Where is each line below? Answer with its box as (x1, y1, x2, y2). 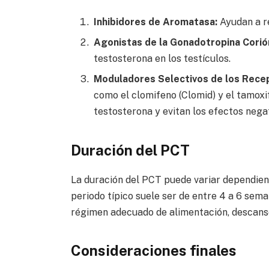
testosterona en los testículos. (93, 53, 231, 65)
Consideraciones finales (70, 241, 237, 259)
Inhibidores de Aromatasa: (93, 16, 217, 28)
